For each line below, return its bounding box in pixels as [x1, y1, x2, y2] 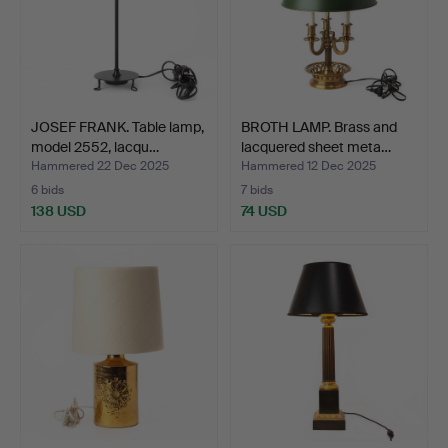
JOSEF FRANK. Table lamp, [31, 117, 204, 136]
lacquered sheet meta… [241, 137, 391, 156]
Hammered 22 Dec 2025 [31, 157, 169, 174]
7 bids [241, 181, 273, 198]
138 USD [31, 201, 86, 220]
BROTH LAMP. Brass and [241, 117, 397, 136]
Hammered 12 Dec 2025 [241, 157, 376, 174]
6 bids [31, 181, 64, 198]
